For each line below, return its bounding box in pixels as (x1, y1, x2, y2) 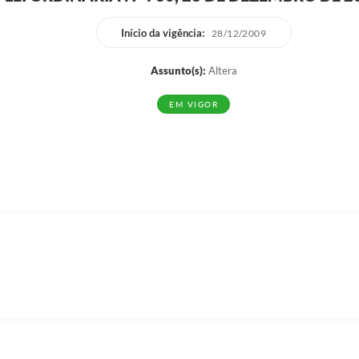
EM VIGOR (169, 99, 218, 109)
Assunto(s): (150, 64, 206, 77)
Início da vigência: (120, 26, 204, 39)
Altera (205, 64, 237, 77)
